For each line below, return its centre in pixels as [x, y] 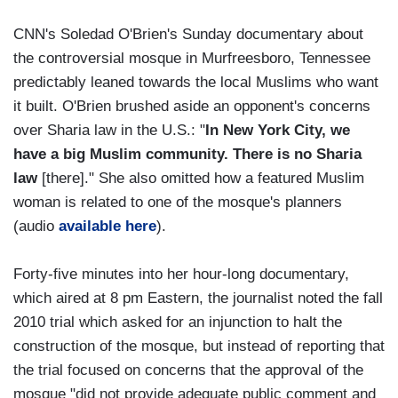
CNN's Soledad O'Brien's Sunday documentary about [188, 35]
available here [107, 227]
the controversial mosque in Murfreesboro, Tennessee [192, 59]
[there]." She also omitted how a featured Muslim [201, 179]
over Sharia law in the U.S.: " [109, 131]
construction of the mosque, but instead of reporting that [199, 346]
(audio [36, 227]
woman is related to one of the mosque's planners [178, 203]
